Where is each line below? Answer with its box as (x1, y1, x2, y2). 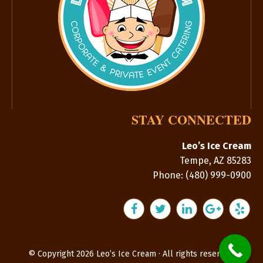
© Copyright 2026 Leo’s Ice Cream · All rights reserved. (28, 248, 235, 259)
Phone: (153, 169, 186, 181)
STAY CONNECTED (131, 109, 251, 129)
